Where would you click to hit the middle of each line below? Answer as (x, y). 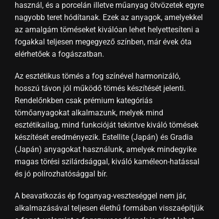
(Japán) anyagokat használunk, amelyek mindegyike (105, 149)
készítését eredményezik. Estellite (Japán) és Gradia (104, 137)
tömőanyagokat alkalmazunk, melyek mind (89, 113)
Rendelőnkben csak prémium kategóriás (83, 100)
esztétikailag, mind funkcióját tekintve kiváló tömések (106, 125)
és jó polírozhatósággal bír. (61, 174)
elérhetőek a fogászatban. (59, 54)
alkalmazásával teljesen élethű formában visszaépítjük (109, 208)
